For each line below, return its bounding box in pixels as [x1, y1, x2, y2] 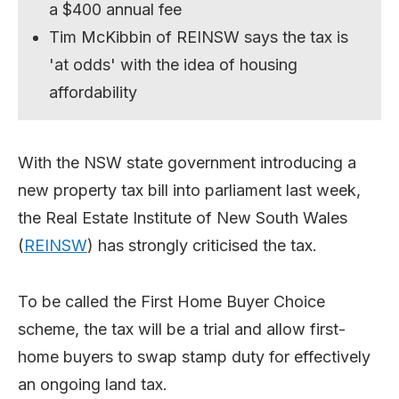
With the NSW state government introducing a [18, 152, 356, 172]
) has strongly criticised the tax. [87, 235, 317, 255]
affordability [49, 82, 138, 102]
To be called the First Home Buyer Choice [18, 291, 325, 311]
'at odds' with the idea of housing [49, 54, 298, 74]
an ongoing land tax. [18, 374, 167, 394]
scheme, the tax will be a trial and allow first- [18, 319, 346, 338]
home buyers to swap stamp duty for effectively [18, 346, 370, 366]
